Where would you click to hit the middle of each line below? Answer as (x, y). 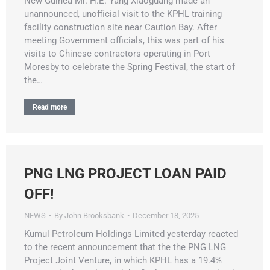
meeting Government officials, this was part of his (124, 40)
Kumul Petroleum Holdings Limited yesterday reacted (131, 234)
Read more (50, 107)
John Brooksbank (94, 215)
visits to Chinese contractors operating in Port (117, 53)
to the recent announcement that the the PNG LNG (125, 247)
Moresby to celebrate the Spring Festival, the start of (130, 67)
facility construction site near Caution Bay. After (121, 27)
